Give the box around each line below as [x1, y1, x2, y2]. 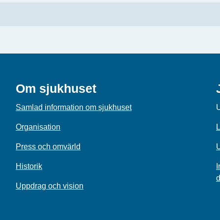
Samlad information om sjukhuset [16, 103, 132, 111]
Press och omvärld [16, 142, 81, 151]
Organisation [16, 123, 60, 131]
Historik [16, 162, 42, 170]
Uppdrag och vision [16, 182, 83, 190]
